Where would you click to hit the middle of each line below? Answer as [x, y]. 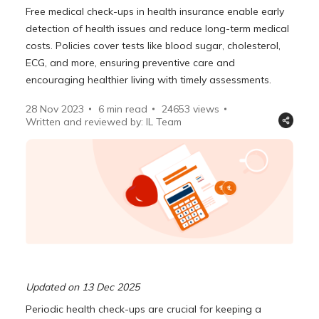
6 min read [123, 109]
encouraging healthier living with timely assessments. [149, 79]
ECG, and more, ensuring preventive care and [131, 62]
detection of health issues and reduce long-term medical [158, 28]
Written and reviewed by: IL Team [104, 121]
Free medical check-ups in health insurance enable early [155, 11]
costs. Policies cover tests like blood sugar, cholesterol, [153, 45]
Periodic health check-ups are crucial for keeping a [144, 309]
